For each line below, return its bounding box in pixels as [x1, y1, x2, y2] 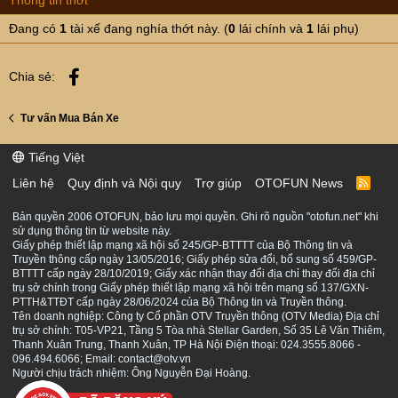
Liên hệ [12, 176, 54, 191]
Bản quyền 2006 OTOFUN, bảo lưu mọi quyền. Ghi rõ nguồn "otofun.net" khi [12, 211, 378, 224]
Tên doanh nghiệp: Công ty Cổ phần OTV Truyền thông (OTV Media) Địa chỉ [12, 310, 379, 323]
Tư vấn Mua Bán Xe [20, 112, 120, 125]
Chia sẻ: [9, 69, 55, 84]
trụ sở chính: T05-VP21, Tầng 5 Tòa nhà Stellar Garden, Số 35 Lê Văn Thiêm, [12, 324, 385, 338]
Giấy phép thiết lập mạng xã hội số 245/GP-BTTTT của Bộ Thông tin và [12, 239, 353, 252]
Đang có [9, 21, 60, 36]
